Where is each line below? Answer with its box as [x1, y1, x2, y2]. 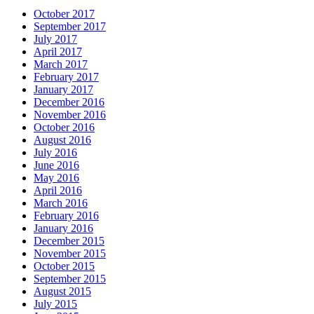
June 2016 [34, 158, 79, 171]
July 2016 [34, 146, 77, 158]
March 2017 [34, 57, 88, 70]
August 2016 [34, 133, 91, 146]
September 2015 [34, 272, 106, 285]
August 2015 [34, 285, 91, 297]
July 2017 [34, 32, 77, 45]
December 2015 [34, 234, 104, 247]
